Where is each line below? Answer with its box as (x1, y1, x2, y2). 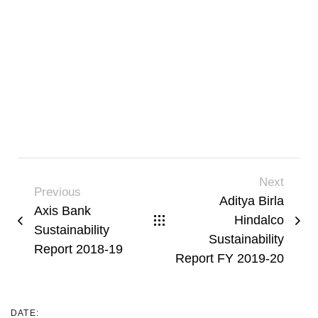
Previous (34, 185, 81, 199)
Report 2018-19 (34, 241, 123, 256)
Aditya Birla (219, 194, 284, 209)
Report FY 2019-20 (175, 251, 284, 266)
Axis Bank (34, 203, 91, 218)
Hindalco (234, 213, 284, 228)
